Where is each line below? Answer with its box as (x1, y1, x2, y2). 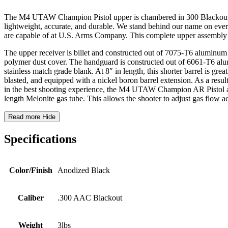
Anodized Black (58, 165, 110, 175)
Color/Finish (9, 165, 52, 175)
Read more (8, 113, 40, 121)
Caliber (17, 193, 44, 202)
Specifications (4, 132, 76, 146)
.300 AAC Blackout (58, 193, 122, 202)
